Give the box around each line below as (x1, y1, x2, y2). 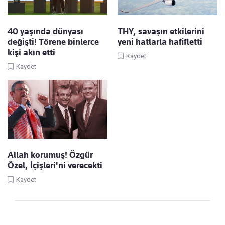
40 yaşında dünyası (8, 26, 83, 37)
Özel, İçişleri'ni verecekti (8, 160, 102, 171)
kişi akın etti (8, 47, 55, 58)
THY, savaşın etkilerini (118, 26, 204, 37)
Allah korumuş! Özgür (8, 150, 93, 160)
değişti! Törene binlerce (8, 37, 99, 47)
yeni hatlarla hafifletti (118, 37, 202, 47)
